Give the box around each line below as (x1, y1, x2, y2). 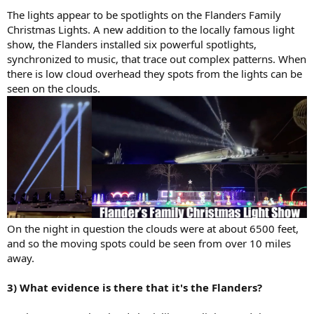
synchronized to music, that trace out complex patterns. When (7, 52, 306, 67)
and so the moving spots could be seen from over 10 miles (7, 235, 291, 250)
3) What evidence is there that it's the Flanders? (7, 280, 262, 294)
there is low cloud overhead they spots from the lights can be (7, 67, 302, 81)
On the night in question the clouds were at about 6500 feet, (7, 221, 299, 235)
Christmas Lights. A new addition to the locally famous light (7, 22, 294, 37)
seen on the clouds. (7, 81, 100, 96)
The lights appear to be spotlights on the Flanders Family (7, 8, 281, 22)
